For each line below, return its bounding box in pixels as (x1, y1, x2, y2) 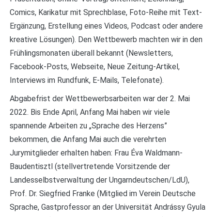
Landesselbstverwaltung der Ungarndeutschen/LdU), (10, 175, 189, 185)
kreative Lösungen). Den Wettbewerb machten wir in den (10, 35, 202, 44)
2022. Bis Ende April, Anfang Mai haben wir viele (10, 108, 170, 117)
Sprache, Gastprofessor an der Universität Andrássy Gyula (10, 202, 205, 212)
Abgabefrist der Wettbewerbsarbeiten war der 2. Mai (10, 94, 190, 103)
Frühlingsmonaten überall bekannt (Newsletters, (10, 48, 173, 58)
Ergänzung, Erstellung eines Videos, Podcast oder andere (10, 21, 203, 31)
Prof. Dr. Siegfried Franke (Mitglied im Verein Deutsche (10, 189, 196, 198)
